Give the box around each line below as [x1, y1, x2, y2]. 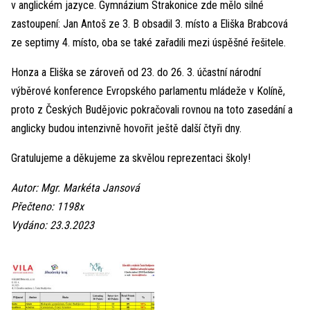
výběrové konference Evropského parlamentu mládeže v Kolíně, [11, 84, 285, 98]
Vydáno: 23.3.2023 [11, 219, 94, 232]
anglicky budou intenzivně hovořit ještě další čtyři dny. [11, 122, 241, 136]
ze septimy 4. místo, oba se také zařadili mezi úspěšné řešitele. [11, 36, 286, 50]
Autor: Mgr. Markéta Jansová [11, 181, 140, 195]
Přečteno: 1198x [11, 200, 84, 214]
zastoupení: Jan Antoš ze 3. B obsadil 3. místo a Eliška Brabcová [11, 17, 288, 31]
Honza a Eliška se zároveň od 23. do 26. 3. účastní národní [11, 66, 261, 80]
